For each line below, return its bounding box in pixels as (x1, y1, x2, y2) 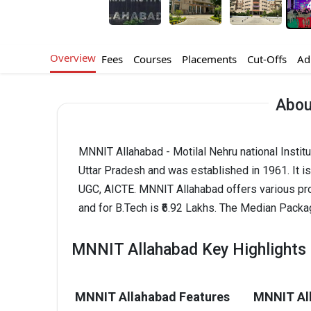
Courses (133, 52, 171, 67)
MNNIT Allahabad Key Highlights (72, 240, 306, 260)
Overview (50, 51, 96, 65)
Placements (181, 52, 237, 67)
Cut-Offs (246, 52, 287, 67)
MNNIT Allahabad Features (75, 289, 230, 305)
